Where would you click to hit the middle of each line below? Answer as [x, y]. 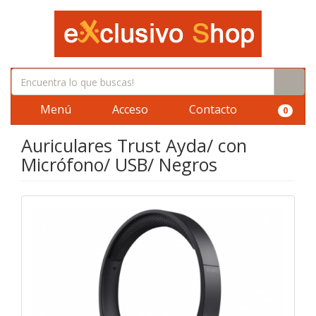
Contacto [212, 109]
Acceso [129, 109]
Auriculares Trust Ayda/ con [134, 145]
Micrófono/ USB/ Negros [119, 164]
